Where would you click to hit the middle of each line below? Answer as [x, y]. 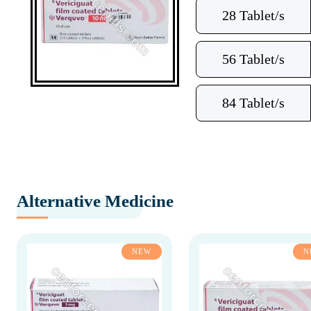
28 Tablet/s [253, 15]
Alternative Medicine [95, 201]
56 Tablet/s [253, 59]
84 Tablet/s [253, 103]
